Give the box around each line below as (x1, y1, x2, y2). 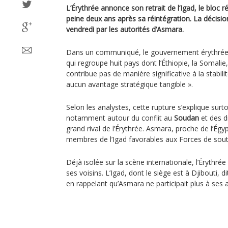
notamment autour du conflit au (66, 113, 174, 123)
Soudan (174, 113, 199, 123)
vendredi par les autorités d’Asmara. (66, 24, 184, 34)
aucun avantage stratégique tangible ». (66, 79, 193, 89)
